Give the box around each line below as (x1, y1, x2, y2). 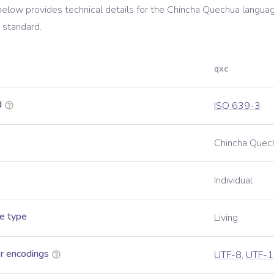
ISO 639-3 (214, 99, 261, 113)
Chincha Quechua (167, 3, 240, 17)
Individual (214, 174, 253, 187)
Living (214, 211, 238, 224)
